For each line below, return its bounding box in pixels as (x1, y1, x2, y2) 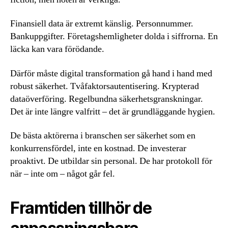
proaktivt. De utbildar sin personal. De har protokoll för (10, 155, 212, 167)
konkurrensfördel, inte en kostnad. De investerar (10, 142, 186, 155)
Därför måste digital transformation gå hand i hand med (10, 67, 212, 79)
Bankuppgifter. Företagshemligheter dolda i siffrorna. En (10, 31, 218, 43)
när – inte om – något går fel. (10, 168, 115, 180)
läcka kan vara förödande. (10, 43, 104, 55)
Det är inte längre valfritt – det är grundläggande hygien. (10, 105, 215, 118)
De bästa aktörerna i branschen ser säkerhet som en (10, 130, 195, 142)
